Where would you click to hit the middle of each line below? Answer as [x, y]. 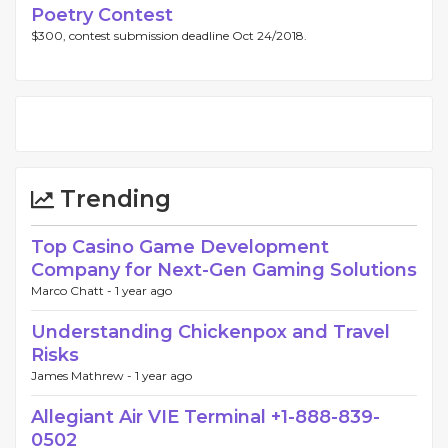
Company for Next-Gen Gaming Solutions [224, 270]
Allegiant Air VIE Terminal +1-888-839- [205, 417]
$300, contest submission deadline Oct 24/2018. [169, 35]
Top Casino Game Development [180, 247]
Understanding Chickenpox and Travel [210, 332]
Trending [112, 199]
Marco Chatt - [73, 290]
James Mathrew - [83, 375]
